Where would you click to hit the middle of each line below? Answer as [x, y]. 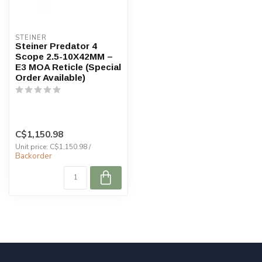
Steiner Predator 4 [56, 46]
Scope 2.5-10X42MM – [64, 56]
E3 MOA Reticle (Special [68, 67]
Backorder [34, 156]
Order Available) [50, 77]
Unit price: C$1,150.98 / [53, 147]
